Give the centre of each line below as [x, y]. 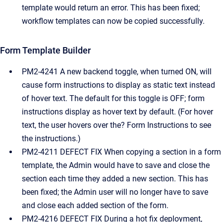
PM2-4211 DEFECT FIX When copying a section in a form [121, 152]
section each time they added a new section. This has [115, 179]
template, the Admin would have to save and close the [116, 165]
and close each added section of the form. [95, 205]
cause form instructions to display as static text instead [118, 85]
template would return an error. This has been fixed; [111, 8]
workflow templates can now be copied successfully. [113, 21]
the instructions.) [51, 139]
